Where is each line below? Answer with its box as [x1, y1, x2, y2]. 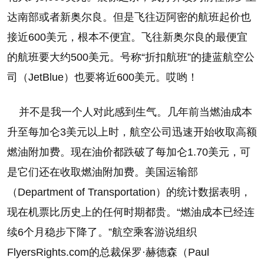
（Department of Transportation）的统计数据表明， [7, 186, 251, 198]
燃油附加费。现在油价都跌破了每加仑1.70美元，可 [7, 146, 250, 158]
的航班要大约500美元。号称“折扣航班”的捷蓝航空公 [7, 51, 255, 63]
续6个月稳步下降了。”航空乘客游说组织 [7, 226, 197, 238]
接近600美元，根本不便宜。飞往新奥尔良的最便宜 [7, 31, 247, 43]
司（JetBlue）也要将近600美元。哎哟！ [7, 71, 198, 83]
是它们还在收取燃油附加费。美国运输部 [7, 166, 198, 178]
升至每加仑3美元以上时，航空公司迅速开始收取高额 [7, 126, 257, 138]
